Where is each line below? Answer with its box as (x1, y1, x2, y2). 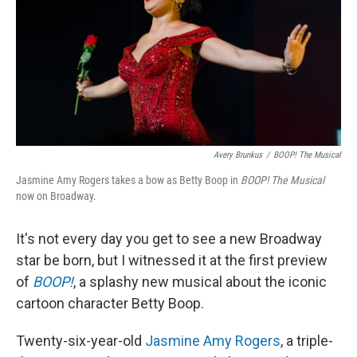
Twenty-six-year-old (16, 332, 145, 350)
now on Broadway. (16, 190, 96, 203)
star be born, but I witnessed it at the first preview (16, 252, 328, 269)
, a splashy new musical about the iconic (73, 273, 327, 291)
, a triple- (280, 332, 333, 350)
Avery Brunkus (214, 150, 262, 161)
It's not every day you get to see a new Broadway (16, 230, 322, 248)
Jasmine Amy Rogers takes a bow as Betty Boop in (16, 174, 241, 187)
